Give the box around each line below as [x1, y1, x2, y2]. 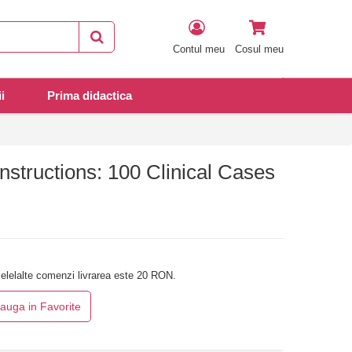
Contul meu [173, 43, 225, 55]
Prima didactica [47, 89, 132, 103]
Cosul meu [235, 43, 284, 55]
